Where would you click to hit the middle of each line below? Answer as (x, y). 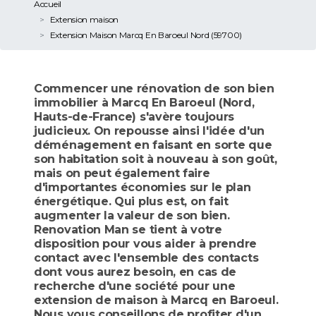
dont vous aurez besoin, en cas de (135, 272)
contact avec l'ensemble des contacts (146, 257)
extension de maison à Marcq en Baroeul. (156, 300)
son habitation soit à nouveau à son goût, (156, 159)
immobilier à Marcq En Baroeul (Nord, (144, 102)
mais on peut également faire (122, 173)
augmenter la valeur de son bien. (132, 215)
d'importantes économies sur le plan (142, 187)
